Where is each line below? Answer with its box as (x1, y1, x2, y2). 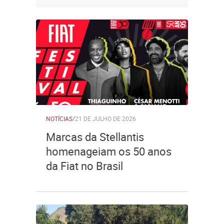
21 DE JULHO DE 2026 (75, 114, 136, 122)
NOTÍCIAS (46, 114, 72, 122)
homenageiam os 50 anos (46, 144, 171, 158)
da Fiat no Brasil (46, 158, 123, 173)
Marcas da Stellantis (46, 129, 144, 144)
